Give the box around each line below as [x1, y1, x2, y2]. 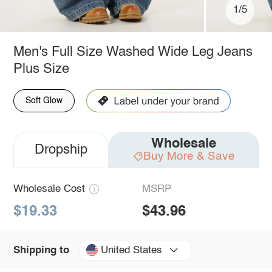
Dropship [34, 143, 87, 157]
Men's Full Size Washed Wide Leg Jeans [13, 45, 253, 59]
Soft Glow [25, 96, 63, 105]
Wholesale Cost [13, 183, 85, 194]
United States [100, 245, 162, 256]
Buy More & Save [143, 150, 235, 162]
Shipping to [13, 245, 69, 256]
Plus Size [13, 62, 69, 76]
